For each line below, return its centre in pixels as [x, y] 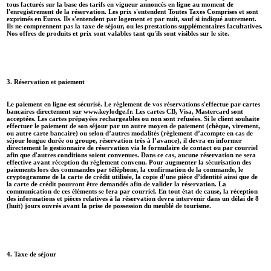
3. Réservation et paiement [46, 81]
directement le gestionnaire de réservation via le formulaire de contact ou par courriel [132, 147]
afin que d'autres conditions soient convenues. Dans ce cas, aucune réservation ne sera [131, 155]
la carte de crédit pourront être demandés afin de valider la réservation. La [116, 184]
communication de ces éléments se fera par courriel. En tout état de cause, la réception [132, 191]
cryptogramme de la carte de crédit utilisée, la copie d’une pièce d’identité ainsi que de [132, 176]
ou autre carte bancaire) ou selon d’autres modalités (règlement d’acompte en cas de [130, 133]
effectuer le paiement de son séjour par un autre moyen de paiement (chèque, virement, [133, 126]
